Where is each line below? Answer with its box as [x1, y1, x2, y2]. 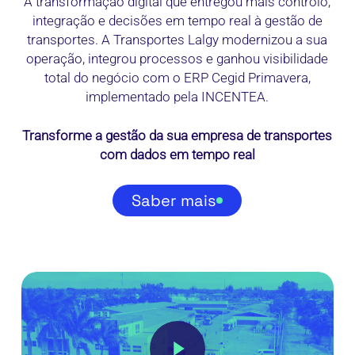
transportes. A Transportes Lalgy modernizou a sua [27, 31, 328, 48]
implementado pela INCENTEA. [86, 88, 269, 105]
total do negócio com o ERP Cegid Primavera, [44, 69, 311, 86]
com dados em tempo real [99, 147, 255, 163]
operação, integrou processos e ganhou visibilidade [26, 50, 329, 67]
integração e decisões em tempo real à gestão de [32, 12, 323, 29]
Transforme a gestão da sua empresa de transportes [22, 128, 333, 144]
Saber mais [132, 189, 217, 211]
